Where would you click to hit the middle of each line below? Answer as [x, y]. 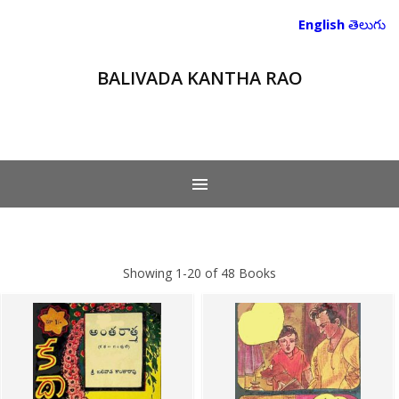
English [322, 24]
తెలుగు [367, 24]
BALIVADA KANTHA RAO [199, 78]
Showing [149, 273]
